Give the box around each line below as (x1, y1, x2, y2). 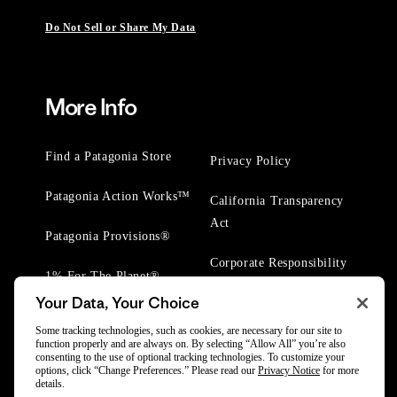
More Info (45, 93, 136, 121)
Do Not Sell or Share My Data (45, 21, 196, 35)
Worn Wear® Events (45, 309, 159, 323)
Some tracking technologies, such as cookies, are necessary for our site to (35, 324, 342, 337)
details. (35, 378, 65, 390)
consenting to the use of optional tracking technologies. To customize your (35, 351, 345, 363)
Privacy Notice (258, 364, 320, 377)
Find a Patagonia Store (45, 150, 172, 163)
